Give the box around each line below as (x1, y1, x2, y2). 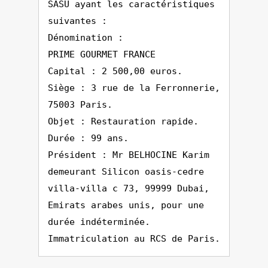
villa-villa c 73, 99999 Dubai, (48, 183, 209, 194)
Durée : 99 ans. (48, 133, 129, 144)
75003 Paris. (48, 99, 112, 110)
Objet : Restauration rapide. (48, 116, 199, 127)
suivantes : (48, 16, 107, 26)
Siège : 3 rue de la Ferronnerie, (48, 83, 220, 93)
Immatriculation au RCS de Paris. (48, 233, 220, 244)
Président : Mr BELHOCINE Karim (48, 150, 209, 160)
